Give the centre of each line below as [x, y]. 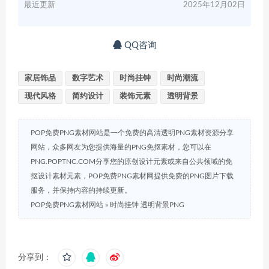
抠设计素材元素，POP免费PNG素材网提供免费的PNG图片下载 [132, 176]
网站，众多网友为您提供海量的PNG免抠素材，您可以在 [121, 147]
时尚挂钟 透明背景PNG [147, 204]
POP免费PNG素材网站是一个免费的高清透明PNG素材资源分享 [132, 132]
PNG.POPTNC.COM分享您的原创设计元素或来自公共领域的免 [131, 161]
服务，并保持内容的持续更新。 [81, 190]
